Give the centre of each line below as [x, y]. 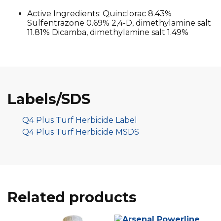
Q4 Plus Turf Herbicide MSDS [81, 132]
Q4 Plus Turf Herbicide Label [80, 120]
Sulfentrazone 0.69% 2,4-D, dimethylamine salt [119, 23]
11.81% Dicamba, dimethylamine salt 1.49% [108, 32]
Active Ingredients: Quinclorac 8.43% [99, 13]
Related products [72, 197]
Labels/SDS [49, 99]
